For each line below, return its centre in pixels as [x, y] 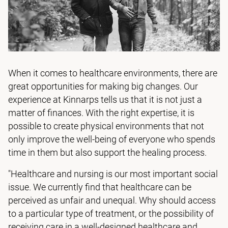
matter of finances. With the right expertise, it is [101, 113]
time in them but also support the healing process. [107, 152]
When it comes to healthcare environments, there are [113, 73]
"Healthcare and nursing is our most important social [113, 174]
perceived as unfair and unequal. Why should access [112, 200]
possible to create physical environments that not [106, 126]
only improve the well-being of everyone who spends [112, 139]
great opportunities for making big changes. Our [103, 86]
